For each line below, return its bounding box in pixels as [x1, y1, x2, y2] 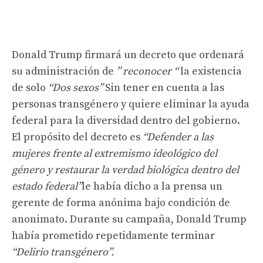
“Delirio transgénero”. [12, 245, 114, 259]
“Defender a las [143, 130, 214, 144]
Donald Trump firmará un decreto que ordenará [12, 48, 244, 62]
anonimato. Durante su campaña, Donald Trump [12, 212, 247, 226]
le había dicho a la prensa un [82, 179, 222, 193]
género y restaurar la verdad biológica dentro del [12, 163, 239, 177]
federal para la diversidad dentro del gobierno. [12, 113, 240, 127]
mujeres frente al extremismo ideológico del [12, 146, 217, 160]
